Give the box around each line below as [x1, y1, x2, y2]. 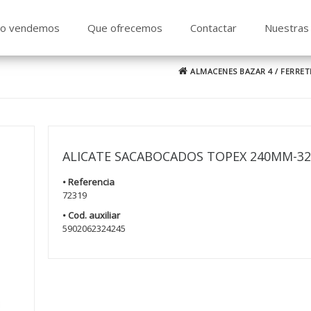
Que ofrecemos [87, 21, 162, 35]
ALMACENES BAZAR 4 [187, 66, 273, 76]
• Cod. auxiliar [62, 209, 121, 221]
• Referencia [62, 176, 115, 188]
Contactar [190, 21, 237, 35]
